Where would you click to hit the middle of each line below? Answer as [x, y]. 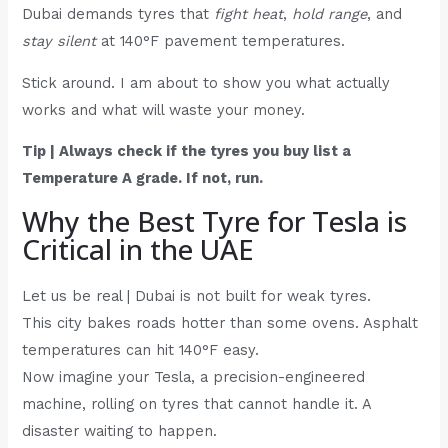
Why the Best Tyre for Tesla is [215, 220]
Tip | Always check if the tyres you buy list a [187, 151]
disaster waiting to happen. [120, 430]
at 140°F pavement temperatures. [221, 41]
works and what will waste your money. [164, 109]
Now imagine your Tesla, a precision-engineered [194, 376]
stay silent [59, 41]
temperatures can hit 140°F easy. [141, 349]
